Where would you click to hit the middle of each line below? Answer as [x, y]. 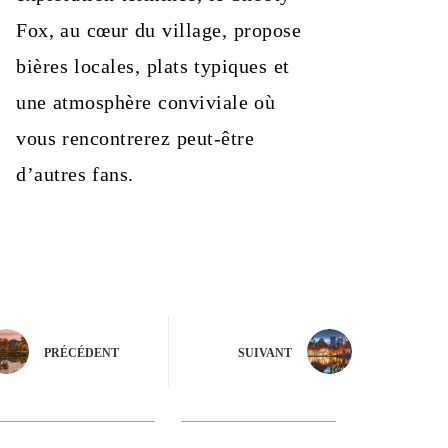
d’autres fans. [75, 174]
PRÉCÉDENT [81, 352]
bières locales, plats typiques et [153, 66]
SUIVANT [265, 352]
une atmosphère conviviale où [146, 102]
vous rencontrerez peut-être [135, 138]
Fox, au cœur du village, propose [158, 30]
